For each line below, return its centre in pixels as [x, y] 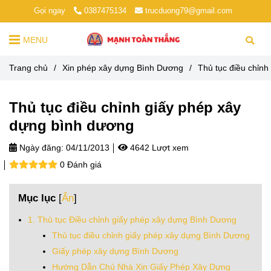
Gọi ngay [49, 11]
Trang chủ [28, 68]
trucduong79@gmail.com [188, 11]
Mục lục [37, 198]
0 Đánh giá [81, 165]
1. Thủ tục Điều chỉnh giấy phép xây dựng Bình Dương [132, 220]
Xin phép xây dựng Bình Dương [123, 68]
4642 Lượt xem [158, 148]
